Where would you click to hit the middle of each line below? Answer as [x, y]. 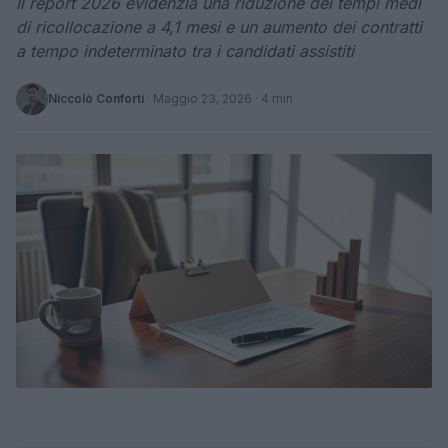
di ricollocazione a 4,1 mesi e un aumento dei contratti [219, 27]
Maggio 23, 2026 [202, 98]
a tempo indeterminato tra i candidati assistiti [185, 51]
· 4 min [272, 98]
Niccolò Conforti [96, 98]
